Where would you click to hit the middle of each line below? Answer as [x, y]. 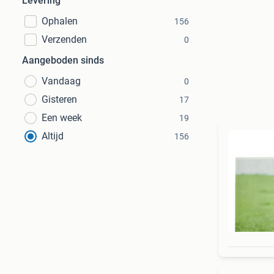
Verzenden [64, 39]
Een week [62, 118]
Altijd [53, 136]
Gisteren [59, 99]
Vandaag [61, 81]
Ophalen [60, 21]
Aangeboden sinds [63, 60]
